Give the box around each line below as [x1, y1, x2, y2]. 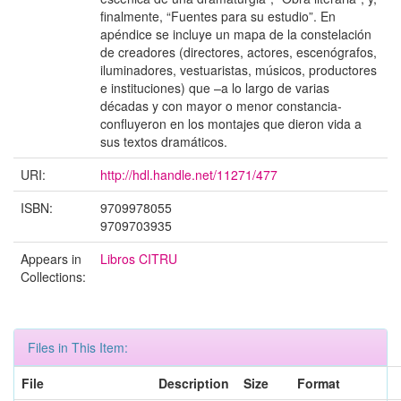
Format [297, 374, 340, 392]
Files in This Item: [28, 338, 128, 356]
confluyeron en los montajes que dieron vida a [100, 115, 362, 132]
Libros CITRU [100, 250, 177, 268]
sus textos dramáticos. [100, 132, 227, 150]
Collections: [21, 268, 86, 286]
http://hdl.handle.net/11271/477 [100, 166, 277, 183]
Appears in [21, 250, 81, 268]
